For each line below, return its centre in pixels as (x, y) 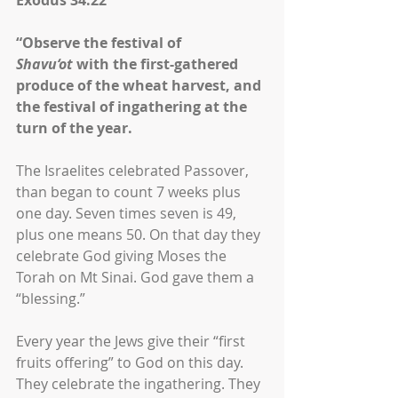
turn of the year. (74, 128)
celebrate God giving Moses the (123, 256)
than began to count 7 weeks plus (130, 192)
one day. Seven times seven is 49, (128, 213)
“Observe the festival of (100, 43)
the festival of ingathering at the (133, 107)
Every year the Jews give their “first (132, 341)
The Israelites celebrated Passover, (134, 171)
